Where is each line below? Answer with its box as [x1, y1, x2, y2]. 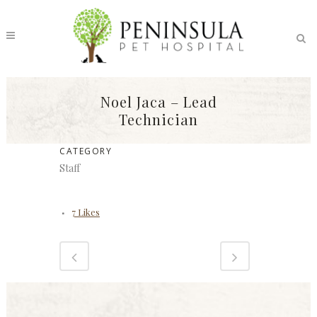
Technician [119, 109, 198, 129]
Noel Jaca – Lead [100, 91, 217, 111]
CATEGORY [59, 145, 112, 158]
